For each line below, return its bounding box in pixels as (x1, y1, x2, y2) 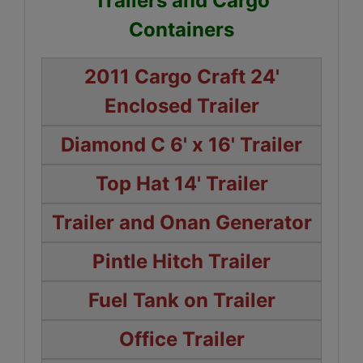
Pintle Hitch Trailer (92, 249, 271, 273)
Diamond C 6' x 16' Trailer (61, 132, 302, 156)
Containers (129, 17, 234, 41)
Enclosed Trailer (104, 93, 259, 117)
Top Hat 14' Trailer (95, 171, 268, 195)
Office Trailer (118, 327, 245, 351)
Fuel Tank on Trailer (88, 288, 275, 312)
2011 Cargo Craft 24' (83, 64, 280, 88)
